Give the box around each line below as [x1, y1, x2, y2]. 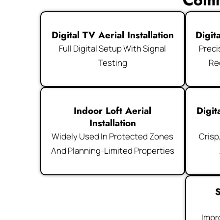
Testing [98, 56, 127, 68]
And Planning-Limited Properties [51, 145, 174, 157]
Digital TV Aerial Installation [51, 28, 174, 42]
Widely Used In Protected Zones [52, 131, 174, 142]
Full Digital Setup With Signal [59, 42, 166, 54]
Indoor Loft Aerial [74, 104, 152, 118]
